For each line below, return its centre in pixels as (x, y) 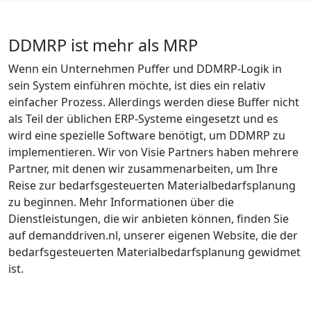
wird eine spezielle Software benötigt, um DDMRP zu (147, 135)
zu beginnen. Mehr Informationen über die (121, 202)
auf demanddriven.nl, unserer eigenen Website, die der (153, 235)
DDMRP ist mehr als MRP (103, 45)
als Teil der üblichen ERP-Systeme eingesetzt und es (143, 118)
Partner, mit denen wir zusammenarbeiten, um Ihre (143, 168)
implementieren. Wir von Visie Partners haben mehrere (153, 152)
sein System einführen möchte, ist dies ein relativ (137, 85)
